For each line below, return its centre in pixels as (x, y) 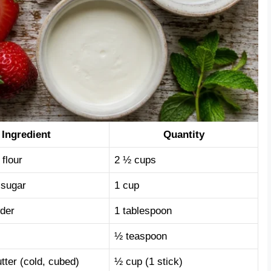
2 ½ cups (135, 160)
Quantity (184, 135)
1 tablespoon (143, 211)
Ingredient (26, 135)
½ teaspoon (141, 237)
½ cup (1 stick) (149, 262)
